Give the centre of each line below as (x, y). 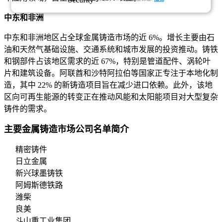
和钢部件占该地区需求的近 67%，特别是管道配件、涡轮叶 (107, 61)
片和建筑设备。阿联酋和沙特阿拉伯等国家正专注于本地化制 (111, 73)
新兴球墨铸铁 (39, 173)
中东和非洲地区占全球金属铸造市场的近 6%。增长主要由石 (109, 38)
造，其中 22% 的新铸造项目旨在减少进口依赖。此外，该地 (108, 85)
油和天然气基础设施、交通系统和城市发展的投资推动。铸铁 (111, 50)
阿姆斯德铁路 (39, 185)
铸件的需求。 (28, 109)
